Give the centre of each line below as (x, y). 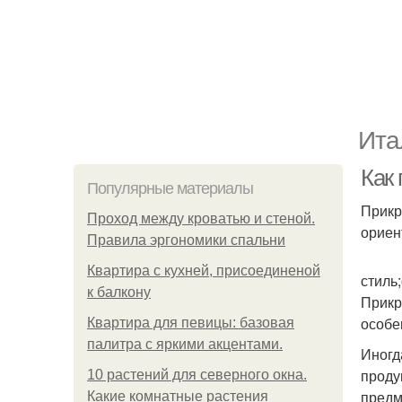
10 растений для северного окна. (197, 375)
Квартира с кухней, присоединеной (204, 271)
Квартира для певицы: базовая (191, 323)
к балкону (119, 292)
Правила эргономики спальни (186, 240)
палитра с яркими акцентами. (185, 344)
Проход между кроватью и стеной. (201, 218)
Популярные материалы (170, 188)
